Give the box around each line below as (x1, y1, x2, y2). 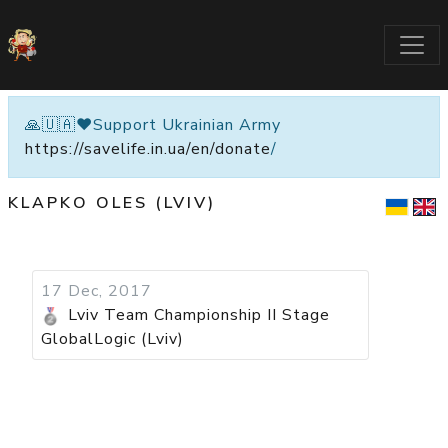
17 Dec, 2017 (41, 280, 152, 302)
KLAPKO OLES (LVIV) (8, 192, 216, 214)
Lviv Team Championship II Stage (68, 304, 331, 326)
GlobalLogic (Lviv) (41, 328, 184, 350)
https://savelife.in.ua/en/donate (25, 138, 271, 160)
